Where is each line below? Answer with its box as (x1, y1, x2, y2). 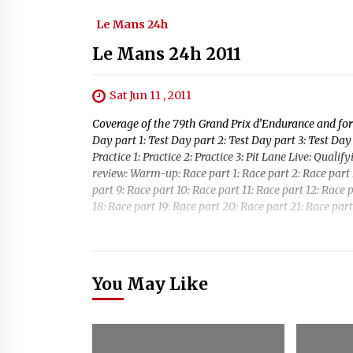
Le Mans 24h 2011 (92, 43, 241, 65)
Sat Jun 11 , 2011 (110, 88, 191, 102)
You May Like (92, 273, 208, 295)
